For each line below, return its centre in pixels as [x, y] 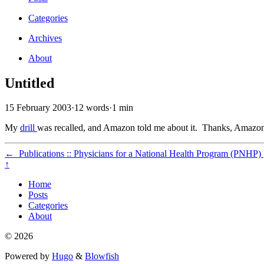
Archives [45, 38]
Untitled [29, 83]
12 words [92, 108]
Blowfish [102, 256]
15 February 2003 [38, 108]
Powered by [28, 256]
